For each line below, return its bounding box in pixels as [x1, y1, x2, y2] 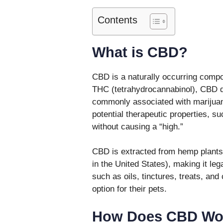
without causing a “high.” [92, 121, 183, 131]
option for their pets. [92, 184, 167, 194]
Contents [97, 14, 137, 25]
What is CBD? [92, 44, 188, 60]
